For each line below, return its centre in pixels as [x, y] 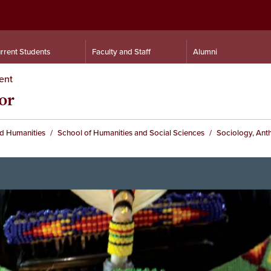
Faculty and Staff [121, 52]
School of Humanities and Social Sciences [131, 133]
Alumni [205, 52]
